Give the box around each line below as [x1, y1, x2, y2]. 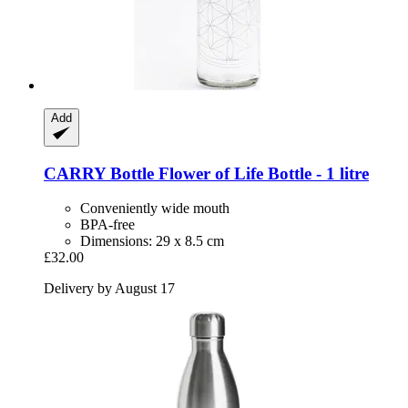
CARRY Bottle [44, 163, 154, 183]
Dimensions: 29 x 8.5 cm [80, 233, 224, 250]
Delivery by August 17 [44, 280, 175, 297]
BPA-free [80, 217, 135, 233]
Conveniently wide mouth [80, 200, 229, 217]
